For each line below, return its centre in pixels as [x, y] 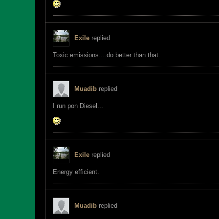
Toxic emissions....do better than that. [107, 55]
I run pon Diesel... [78, 106]
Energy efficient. [76, 172]
